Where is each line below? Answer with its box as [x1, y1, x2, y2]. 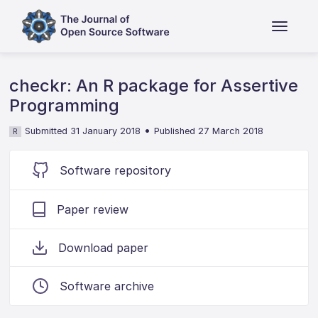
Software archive [60, 279, 155, 293]
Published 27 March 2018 [154, 126, 264, 136]
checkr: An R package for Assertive [9, 75, 299, 96]
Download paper [58, 241, 149, 255]
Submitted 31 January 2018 [25, 126, 141, 136]
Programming [9, 95, 120, 116]
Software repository [60, 163, 172, 177]
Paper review [57, 202, 129, 216]
